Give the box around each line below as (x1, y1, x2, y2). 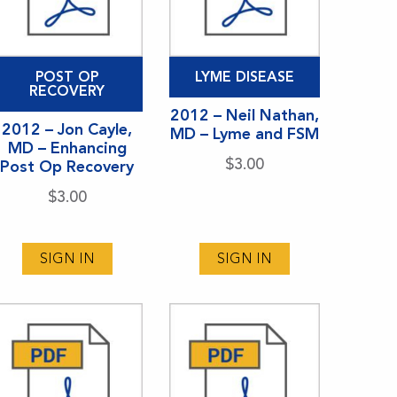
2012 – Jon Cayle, (2, 119, 133, 139)
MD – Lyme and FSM (169, 123, 319, 144)
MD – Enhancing (7, 137, 127, 158)
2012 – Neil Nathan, (169, 105, 319, 125)
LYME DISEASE (194, 67, 294, 85)
